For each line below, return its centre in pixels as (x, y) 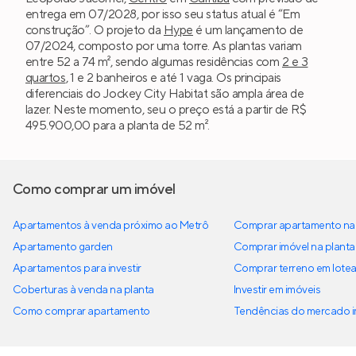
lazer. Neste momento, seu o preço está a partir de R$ (166, 109)
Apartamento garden (63, 247)
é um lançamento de (248, 30)
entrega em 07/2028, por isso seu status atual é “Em (163, 14)
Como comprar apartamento (81, 311)
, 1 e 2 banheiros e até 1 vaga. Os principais (173, 77)
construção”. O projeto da (95, 30)
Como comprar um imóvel (94, 189)
